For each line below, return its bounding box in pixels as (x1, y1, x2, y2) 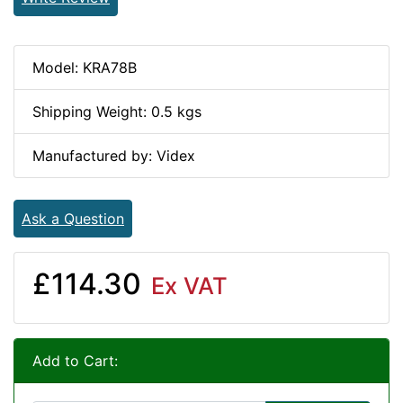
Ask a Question (22, 209, 124, 228)
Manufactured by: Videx (32, 146, 195, 165)
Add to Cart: (32, 351, 118, 370)
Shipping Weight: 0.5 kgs (32, 102, 201, 121)
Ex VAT (145, 271, 228, 300)
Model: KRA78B (32, 58, 137, 76)
